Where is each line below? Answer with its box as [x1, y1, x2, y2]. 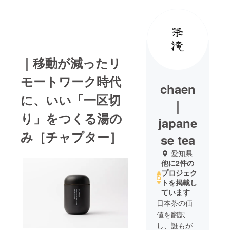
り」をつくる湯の [21, 109, 122, 127]
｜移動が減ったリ [21, 54, 121, 72]
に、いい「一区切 [21, 91, 121, 109]
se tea [160, 131, 195, 149]
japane [158, 114, 198, 132]
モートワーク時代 [21, 72, 121, 90]
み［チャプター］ [21, 128, 122, 146]
